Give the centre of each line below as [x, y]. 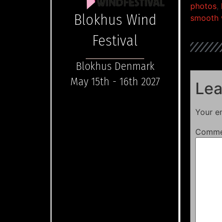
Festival [115, 40]
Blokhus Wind [115, 20]
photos [203, 6]
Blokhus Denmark [115, 66]
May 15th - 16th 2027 [115, 81]
